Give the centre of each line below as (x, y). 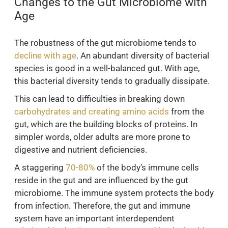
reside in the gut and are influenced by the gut (101, 180)
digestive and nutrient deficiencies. (81, 150)
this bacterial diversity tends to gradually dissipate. (112, 81)
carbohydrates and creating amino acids (92, 112)
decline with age (45, 56)
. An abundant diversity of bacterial (143, 56)
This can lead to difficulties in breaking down (99, 99)
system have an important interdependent (94, 219)
